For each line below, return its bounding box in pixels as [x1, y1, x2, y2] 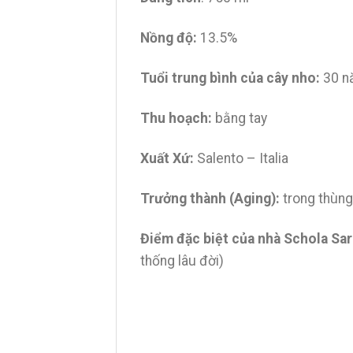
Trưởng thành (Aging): [140, 190, 280, 206]
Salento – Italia [194, 150, 288, 166]
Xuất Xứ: [140, 150, 194, 166]
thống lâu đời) [140, 252, 224, 269]
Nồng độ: [140, 30, 197, 46]
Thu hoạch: [140, 110, 212, 127]
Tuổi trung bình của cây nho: [140, 70, 320, 87]
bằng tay [212, 110, 267, 127]
